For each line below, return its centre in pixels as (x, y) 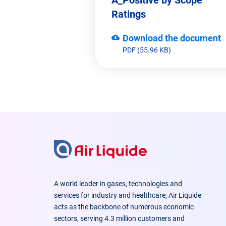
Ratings (129, 14)
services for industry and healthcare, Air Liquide (127, 195)
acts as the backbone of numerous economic (124, 207)
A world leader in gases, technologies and (118, 183)
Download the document (172, 38)
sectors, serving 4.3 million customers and (119, 218)
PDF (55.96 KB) (147, 50)
